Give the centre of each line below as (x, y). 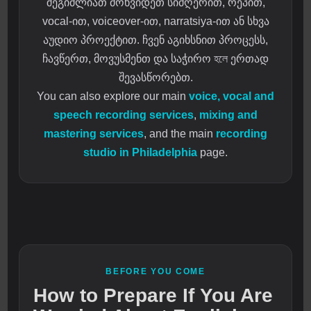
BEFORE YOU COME (155, 272)
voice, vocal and (232, 96)
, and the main (180, 134)
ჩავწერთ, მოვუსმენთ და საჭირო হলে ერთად (155, 59)
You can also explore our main (113, 96)
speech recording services (124, 115)
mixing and (228, 115)
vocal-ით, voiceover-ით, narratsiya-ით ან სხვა (155, 22)
